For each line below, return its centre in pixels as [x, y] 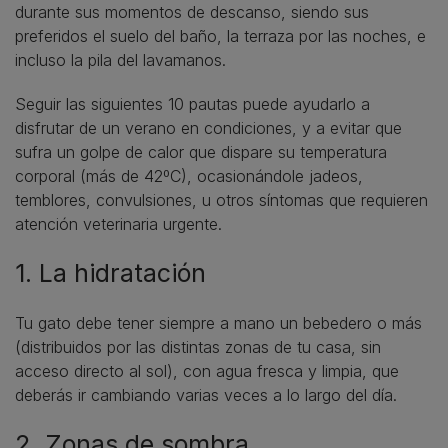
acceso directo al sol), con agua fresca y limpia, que [207, 370]
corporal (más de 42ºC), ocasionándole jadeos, [189, 175]
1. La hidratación [110, 272]
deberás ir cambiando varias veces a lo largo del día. [206, 394]
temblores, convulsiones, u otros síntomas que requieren [221, 199]
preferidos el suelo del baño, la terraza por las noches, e [220, 35]
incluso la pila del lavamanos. [120, 59]
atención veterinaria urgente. [118, 223]
